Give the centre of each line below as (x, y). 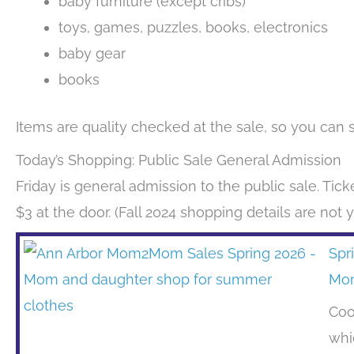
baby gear (92, 54)
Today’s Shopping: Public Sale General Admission (179, 160)
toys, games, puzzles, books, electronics (193, 28)
